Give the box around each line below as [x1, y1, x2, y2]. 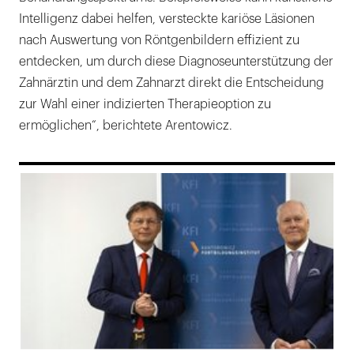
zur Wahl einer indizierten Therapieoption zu [19, 97, 271, 111]
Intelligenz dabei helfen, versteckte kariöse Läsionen [19, 12, 314, 25]
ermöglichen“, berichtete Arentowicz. [19, 119, 232, 132]
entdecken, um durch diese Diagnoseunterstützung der [19, 55, 333, 68]
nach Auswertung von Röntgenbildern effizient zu [19, 33, 299, 47]
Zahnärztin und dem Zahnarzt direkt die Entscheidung [19, 76, 324, 89]
